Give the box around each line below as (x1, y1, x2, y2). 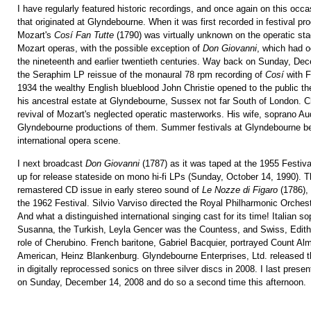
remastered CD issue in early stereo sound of (17, 185, 203, 196)
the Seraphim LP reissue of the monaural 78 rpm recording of (17, 69, 266, 81)
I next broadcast (17, 158, 86, 169)
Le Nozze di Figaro (202, 185, 278, 196)
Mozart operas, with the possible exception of (17, 43, 203, 54)
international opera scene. (17, 135, 121, 146)
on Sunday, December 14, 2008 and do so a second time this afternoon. (17, 277, 307, 288)
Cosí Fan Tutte (54, 30, 115, 41)
